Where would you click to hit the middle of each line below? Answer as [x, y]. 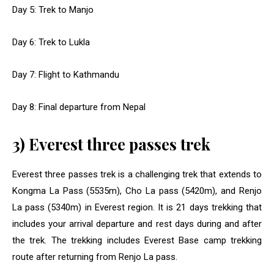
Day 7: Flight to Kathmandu [66, 75]
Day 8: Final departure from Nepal [79, 107]
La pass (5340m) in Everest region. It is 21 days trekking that [137, 208]
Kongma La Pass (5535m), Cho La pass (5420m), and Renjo [137, 191]
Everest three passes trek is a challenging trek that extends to [137, 175]
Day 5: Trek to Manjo [53, 10]
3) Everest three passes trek [111, 144]
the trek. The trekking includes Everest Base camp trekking [137, 241]
